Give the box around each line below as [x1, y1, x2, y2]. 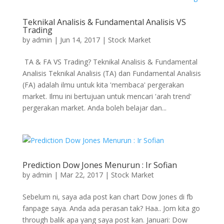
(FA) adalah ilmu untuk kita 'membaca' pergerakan [22, 80, 184, 89]
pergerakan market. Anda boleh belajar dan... [22, 103, 166, 112]
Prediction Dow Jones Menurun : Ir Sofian [22, 159, 177, 170]
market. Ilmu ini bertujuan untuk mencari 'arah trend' [22, 91, 191, 101]
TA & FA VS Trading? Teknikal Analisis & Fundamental [22, 57, 197, 66]
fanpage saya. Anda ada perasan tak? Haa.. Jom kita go [22, 203, 200, 213]
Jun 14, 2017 [59, 35, 100, 44]
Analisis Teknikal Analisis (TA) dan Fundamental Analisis [22, 68, 201, 78]
